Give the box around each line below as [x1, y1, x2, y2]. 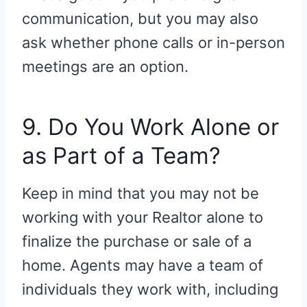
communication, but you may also [22, 9, 258, 27]
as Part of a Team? [22, 142, 221, 170]
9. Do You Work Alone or [22, 113, 279, 141]
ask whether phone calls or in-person [22, 33, 285, 51]
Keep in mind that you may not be [22, 184, 259, 202]
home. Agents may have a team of [22, 256, 263, 274]
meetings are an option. [22, 57, 188, 75]
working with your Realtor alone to [22, 208, 263, 226]
